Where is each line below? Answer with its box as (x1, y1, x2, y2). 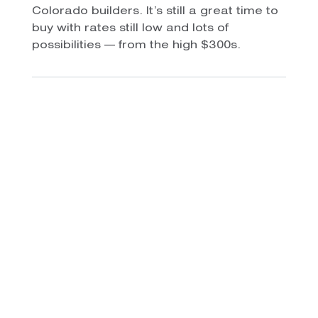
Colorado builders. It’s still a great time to (31, 6, 278, 18)
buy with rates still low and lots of (31, 23, 229, 35)
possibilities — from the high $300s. (31, 40, 241, 52)
